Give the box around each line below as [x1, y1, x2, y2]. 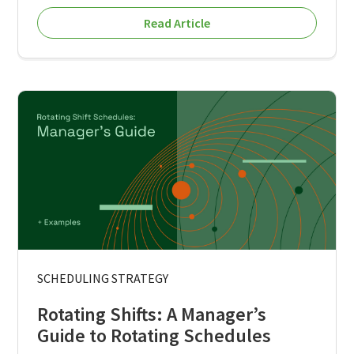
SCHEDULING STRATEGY [37, 269, 169, 286]
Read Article [144, 15, 210, 32]
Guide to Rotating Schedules [37, 322, 272, 348]
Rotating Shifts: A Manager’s [37, 301, 267, 326]
